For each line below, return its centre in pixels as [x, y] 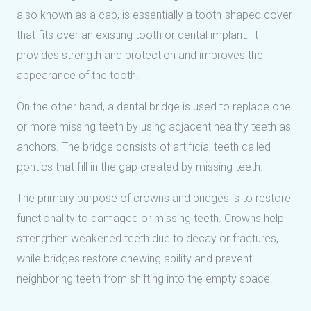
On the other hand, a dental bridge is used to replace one [154, 106]
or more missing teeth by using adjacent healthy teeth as [154, 126]
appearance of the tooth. [78, 75]
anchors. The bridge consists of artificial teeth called [144, 146]
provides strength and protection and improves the [140, 55]
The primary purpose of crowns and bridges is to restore [154, 198]
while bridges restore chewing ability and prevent [134, 258]
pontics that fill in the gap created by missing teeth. [140, 167]
